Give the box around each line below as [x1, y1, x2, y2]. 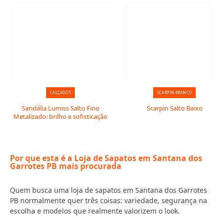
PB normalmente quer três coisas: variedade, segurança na [10, 196, 207, 205]
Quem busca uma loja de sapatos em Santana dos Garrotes [10, 185, 207, 195]
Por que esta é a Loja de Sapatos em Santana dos [10, 153, 202, 164]
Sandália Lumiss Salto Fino [21, 104, 100, 112]
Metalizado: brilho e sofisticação [13, 112, 108, 121]
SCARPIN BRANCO [157, 90, 192, 95]
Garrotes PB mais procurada [10, 161, 121, 171]
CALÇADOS [50, 90, 71, 95]
